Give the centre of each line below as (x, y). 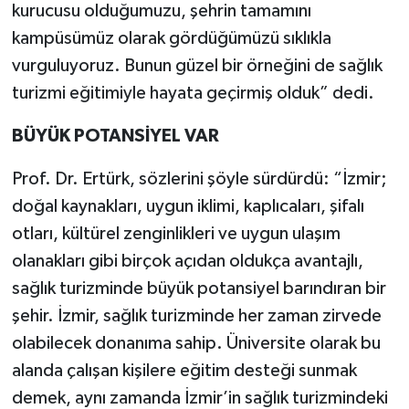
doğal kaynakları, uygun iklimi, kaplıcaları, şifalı (188, 207)
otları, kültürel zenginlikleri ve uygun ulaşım (176, 234)
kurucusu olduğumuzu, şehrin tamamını (161, 11)
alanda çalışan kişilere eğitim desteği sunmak (184, 371)
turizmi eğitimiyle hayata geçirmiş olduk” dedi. (193, 94)
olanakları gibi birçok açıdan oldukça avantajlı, (187, 262)
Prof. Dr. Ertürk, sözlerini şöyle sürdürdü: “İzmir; (199, 179)
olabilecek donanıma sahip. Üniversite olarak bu (196, 344)
